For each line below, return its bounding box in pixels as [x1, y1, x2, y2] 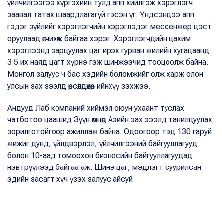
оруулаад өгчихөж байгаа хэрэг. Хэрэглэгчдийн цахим [7, 33, 191, 43]
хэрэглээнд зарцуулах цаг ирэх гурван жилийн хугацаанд [7, 45, 209, 55]
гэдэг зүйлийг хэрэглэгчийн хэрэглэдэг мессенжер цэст [7, 21, 212, 31]
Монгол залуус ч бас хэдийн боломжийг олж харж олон [7, 69, 203, 79]
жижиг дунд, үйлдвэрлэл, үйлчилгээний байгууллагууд [7, 138, 197, 148]
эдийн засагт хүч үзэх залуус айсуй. [7, 174, 135, 184]
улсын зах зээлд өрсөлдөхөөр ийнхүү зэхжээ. [7, 81, 150, 91]
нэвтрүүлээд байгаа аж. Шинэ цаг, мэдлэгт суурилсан [7, 162, 201, 172]
